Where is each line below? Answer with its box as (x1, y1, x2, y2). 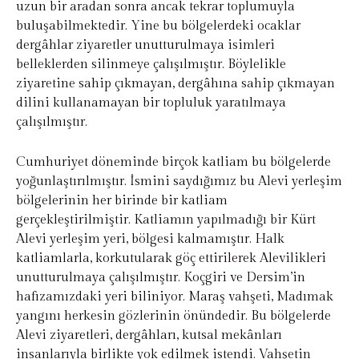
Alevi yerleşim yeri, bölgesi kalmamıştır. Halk (16, 232, 284, 248)
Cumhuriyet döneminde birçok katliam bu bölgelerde (16, 155, 331, 171)
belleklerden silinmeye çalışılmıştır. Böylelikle (16, 57, 286, 73)
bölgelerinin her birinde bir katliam (16, 193, 228, 209)
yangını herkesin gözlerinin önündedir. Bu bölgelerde (16, 309, 331, 325)
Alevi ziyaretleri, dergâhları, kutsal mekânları (16, 328, 282, 344)
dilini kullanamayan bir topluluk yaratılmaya (16, 95, 286, 111)
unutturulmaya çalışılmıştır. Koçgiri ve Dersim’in (16, 270, 305, 286)
